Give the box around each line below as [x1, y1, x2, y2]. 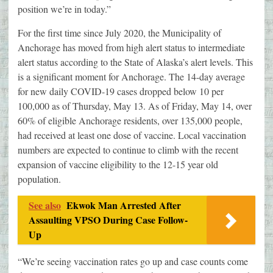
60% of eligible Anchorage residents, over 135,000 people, [18, 114, 243, 127]
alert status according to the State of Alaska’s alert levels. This [18, 55, 253, 69]
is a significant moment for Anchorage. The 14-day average [18, 70, 245, 83]
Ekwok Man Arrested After [66, 198, 181, 213]
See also [29, 198, 61, 213]
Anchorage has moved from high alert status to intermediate [18, 41, 245, 54]
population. [18, 172, 61, 186]
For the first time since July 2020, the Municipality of [18, 26, 221, 40]
